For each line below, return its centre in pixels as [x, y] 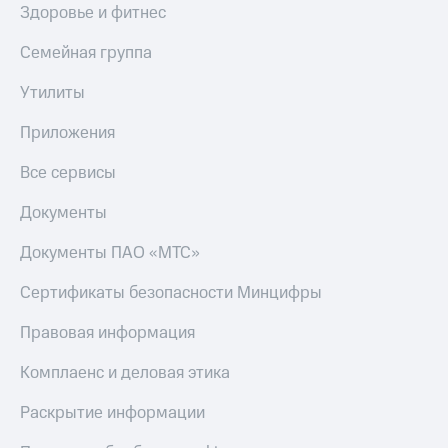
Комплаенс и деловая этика [125, 373]
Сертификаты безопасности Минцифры [171, 293]
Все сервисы [68, 173]
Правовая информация [107, 333]
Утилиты [52, 93]
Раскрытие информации [112, 413]
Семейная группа [86, 53]
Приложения [67, 133]
